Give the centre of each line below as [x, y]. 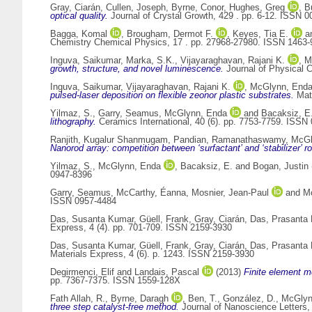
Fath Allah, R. [78, 299]
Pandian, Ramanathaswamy [229, 140]
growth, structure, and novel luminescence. [137, 69]
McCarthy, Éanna [151, 193]
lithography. [73, 122]
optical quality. [79, 16]
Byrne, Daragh [140, 299]
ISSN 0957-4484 [83, 201]
